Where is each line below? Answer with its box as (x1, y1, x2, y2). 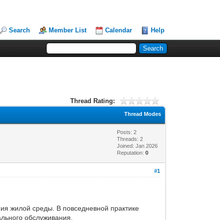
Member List (49, 27, 87, 34)
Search (9, 27, 30, 34)
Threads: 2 (117, 136, 143, 142)
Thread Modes (124, 110, 162, 117)
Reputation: (117, 149, 146, 156)
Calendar (105, 27, 133, 34)
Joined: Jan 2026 (117, 142, 158, 149)
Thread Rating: (70, 97, 115, 105)
